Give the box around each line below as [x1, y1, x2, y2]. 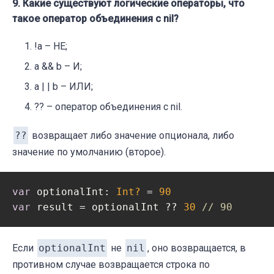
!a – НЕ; [34, 40, 67, 53]
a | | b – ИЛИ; [34, 81, 93, 93]
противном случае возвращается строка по [12, 259, 210, 271]
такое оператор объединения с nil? [12, 13, 179, 25]
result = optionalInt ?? [31, 201, 183, 213]
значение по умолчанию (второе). [12, 146, 166, 158]
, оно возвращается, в [147, 242, 246, 254]
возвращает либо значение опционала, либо [29, 130, 234, 142]
